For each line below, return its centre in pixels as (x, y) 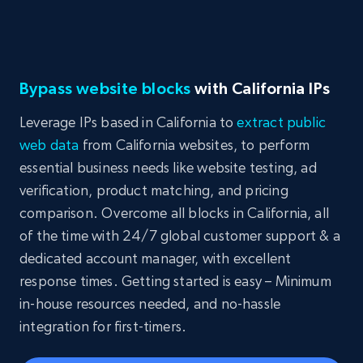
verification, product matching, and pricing (154, 190)
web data (49, 145)
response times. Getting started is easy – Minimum (175, 281)
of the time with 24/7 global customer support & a (180, 236)
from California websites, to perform (194, 145)
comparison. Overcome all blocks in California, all (174, 213)
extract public (282, 122)
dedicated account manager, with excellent (156, 258)
